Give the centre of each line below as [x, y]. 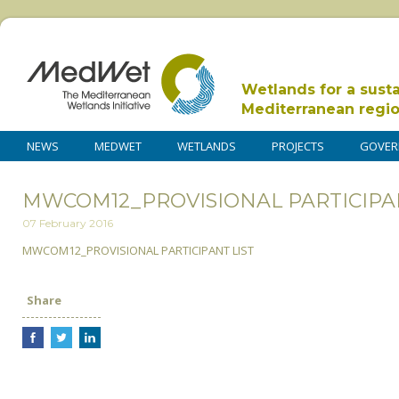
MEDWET [118, 146]
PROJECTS [298, 146]
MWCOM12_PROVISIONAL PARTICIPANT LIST [138, 251]
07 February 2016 [68, 224]
